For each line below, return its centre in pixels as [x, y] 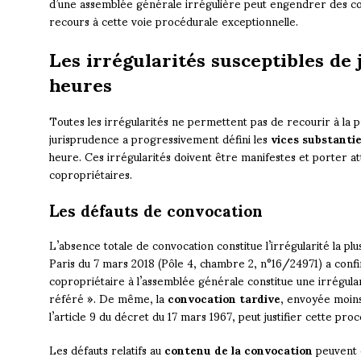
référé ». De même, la [108, 298]
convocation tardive [224, 298]
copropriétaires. [90, 174]
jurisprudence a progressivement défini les [160, 139]
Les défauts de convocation [156, 210]
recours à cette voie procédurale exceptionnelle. [173, 21]
